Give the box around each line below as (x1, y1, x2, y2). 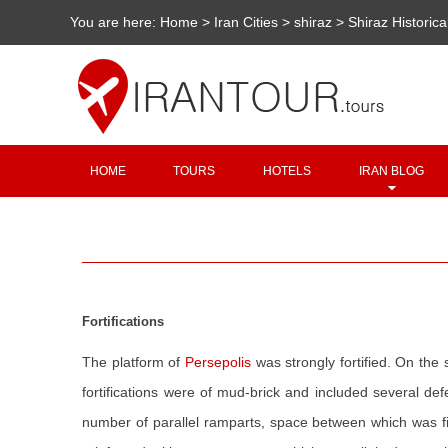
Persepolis (185, 354, 252, 370)
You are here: (70, 14, 161, 30)
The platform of (82, 354, 186, 370)
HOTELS (263, 164, 312, 178)
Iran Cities (214, 14, 279, 30)
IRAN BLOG (359, 164, 425, 178)
